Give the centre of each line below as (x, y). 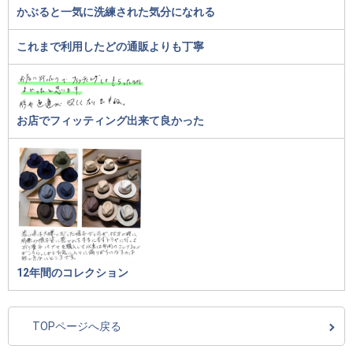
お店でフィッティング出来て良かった (110, 121)
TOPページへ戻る (77, 327)
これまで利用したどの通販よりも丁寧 (110, 46)
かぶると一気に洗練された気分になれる (116, 11)
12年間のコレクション (72, 273)
